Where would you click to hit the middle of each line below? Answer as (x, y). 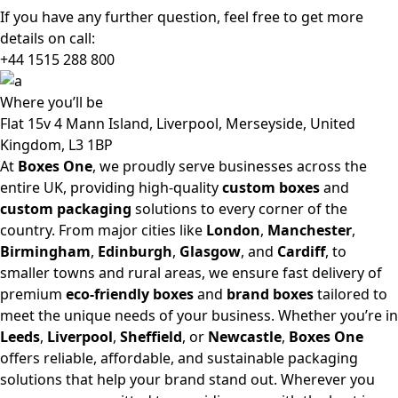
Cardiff (301, 251)
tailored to (350, 294)
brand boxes (270, 294)
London (233, 230)
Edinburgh (135, 251)
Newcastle (245, 337)
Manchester (310, 230)
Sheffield (151, 337)
